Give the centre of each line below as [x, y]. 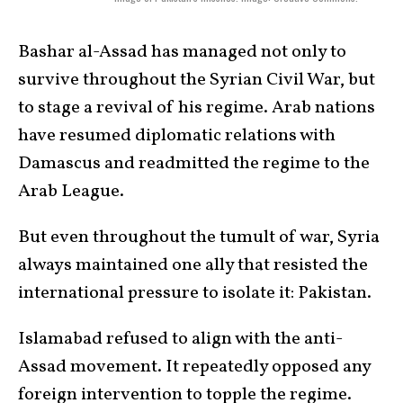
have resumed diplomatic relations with [177, 135]
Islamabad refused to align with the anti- [180, 339]
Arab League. [73, 191]
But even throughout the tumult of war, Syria [199, 237]
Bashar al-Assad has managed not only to [182, 52]
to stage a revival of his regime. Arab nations [197, 107]
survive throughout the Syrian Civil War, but [197, 80]
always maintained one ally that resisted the [193, 265]
